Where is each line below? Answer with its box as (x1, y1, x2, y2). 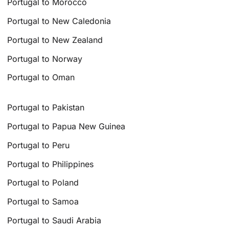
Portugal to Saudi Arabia (7, 215, 102, 225)
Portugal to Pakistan (7, 102, 85, 113)
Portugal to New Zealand (7, 34, 103, 45)
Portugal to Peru (7, 140, 70, 150)
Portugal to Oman (7, 72, 75, 83)
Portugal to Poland (7, 177, 79, 188)
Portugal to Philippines (7, 158, 94, 169)
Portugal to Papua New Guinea (7, 121, 126, 131)
